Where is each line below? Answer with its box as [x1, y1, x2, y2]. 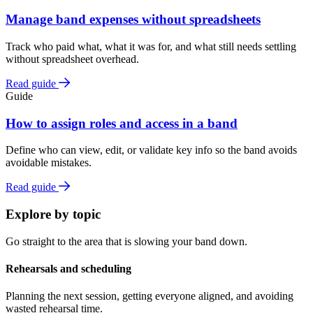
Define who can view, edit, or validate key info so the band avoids [6, 144, 297, 156]
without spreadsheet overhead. [6, 52, 139, 65]
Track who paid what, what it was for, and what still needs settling [6, 40, 296, 52]
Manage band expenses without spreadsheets [6, 12, 261, 27]
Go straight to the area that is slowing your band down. [6, 235, 247, 247]
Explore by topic [6, 206, 101, 221]
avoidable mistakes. [6, 156, 92, 169]
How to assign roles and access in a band [6, 115, 238, 131]
